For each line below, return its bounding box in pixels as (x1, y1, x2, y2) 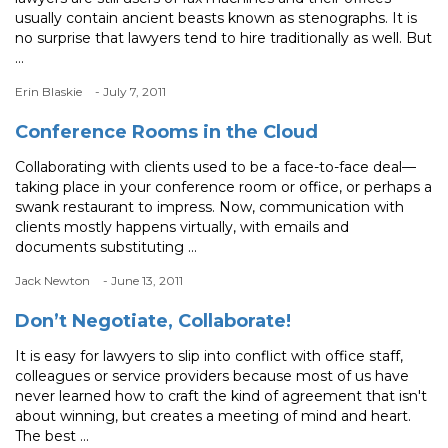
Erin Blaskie (15, 84, 82, 100)
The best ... (15, 427, 89, 446)
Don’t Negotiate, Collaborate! (15, 310, 291, 333)
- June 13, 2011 (103, 273, 183, 289)
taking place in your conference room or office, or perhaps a (15, 178, 432, 197)
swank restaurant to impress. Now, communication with (15, 198, 404, 217)
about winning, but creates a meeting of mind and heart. (15, 407, 411, 426)
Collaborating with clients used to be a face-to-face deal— (15, 158, 416, 177)
